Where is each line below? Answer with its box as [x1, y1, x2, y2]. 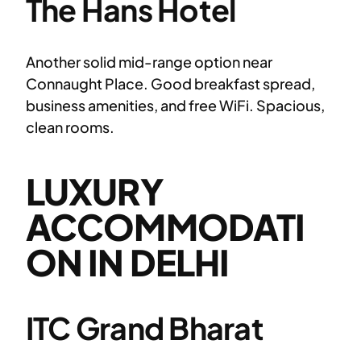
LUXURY [26, 168, 164, 214]
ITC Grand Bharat [26, 309, 263, 347]
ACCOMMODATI [26, 203, 305, 249]
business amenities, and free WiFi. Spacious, [26, 95, 325, 114]
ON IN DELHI [26, 239, 230, 284]
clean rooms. [26, 117, 114, 136]
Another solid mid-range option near [26, 52, 272, 71]
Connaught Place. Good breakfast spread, [26, 73, 315, 93]
